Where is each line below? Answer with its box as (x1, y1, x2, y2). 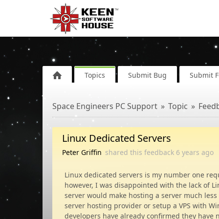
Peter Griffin (62, 148, 102, 157)
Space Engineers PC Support (52, 101, 157, 111)
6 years (176, 148, 199, 157)
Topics (85, 70, 105, 80)
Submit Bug (128, 70, 167, 80)
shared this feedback (105, 148, 176, 157)
